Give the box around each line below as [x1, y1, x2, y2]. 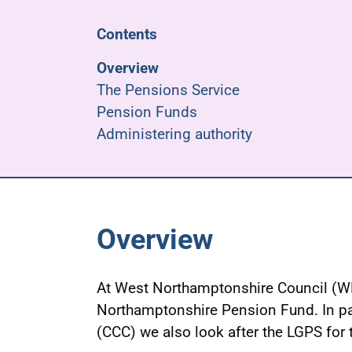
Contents [96, 25, 157, 43]
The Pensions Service [96, 81, 240, 99]
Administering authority [96, 125, 252, 143]
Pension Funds [96, 103, 197, 121]
